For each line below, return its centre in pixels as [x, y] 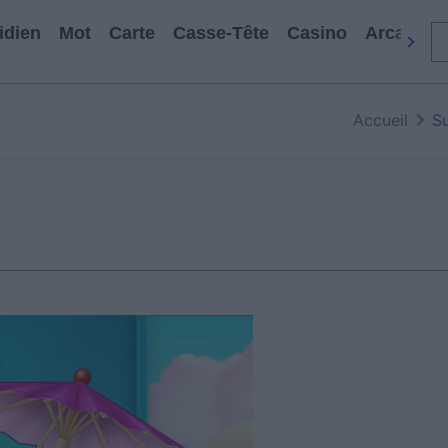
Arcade [395, 33]
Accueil [380, 120]
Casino [316, 33]
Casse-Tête [220, 33]
